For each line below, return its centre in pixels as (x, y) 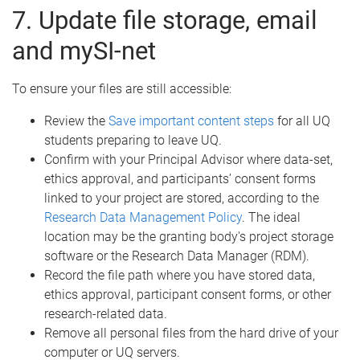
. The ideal (271, 217)
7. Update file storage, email (165, 20)
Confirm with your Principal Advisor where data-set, (188, 159)
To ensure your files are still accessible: (122, 88)
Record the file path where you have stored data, (180, 275)
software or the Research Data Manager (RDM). (177, 256)
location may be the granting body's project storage (189, 236)
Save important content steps (191, 121)
